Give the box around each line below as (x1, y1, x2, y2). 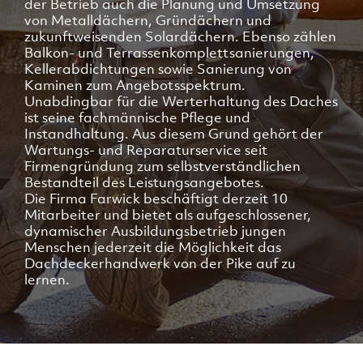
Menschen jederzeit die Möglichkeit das (24, 238, 281, 257)
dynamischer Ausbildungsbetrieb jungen (24, 222, 286, 241)
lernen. (24, 271, 70, 289)
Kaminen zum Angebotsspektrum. (24, 76, 246, 95)
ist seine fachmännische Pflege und (24, 109, 250, 127)
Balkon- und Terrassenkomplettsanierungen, (24, 44, 314, 62)
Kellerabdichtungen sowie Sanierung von (24, 60, 292, 79)
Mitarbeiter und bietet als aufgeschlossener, (24, 206, 311, 224)
